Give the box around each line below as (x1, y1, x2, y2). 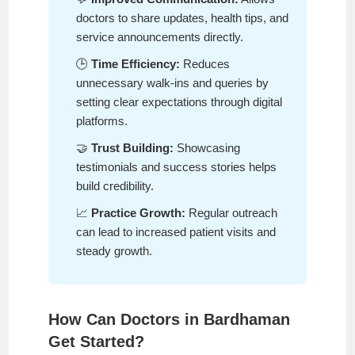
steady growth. (76, 243, 153, 258)
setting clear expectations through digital (76, 94, 283, 109)
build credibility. (76, 178, 155, 193)
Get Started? (48, 332, 145, 350)
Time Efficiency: (91, 56, 181, 71)
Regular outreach (185, 205, 278, 219)
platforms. (76, 113, 128, 128)
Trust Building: (91, 140, 174, 155)
